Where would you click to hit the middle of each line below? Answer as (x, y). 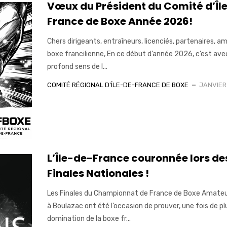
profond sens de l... (77, 66)
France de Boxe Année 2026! (120, 21)
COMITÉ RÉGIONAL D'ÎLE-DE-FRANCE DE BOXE (118, 85)
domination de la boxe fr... (89, 218)
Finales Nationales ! (98, 173)
